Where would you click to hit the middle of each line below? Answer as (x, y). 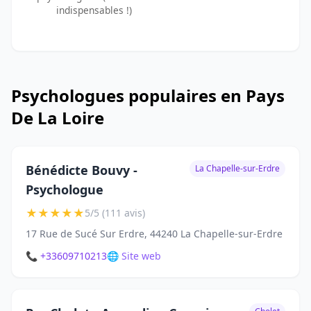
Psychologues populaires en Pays (148, 96)
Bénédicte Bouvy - (82, 170)
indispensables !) (94, 10)
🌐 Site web (134, 256)
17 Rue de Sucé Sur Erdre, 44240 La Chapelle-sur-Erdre (154, 234)
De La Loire (58, 118)
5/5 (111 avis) (115, 213)
